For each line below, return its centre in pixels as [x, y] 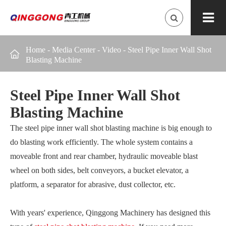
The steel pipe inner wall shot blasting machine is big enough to [111, 128]
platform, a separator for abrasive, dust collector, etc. [93, 184]
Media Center [74, 50]
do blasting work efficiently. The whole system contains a [101, 142]
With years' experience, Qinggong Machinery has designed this [110, 213]
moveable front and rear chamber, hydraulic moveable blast [104, 156]
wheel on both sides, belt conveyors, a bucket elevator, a [99, 170]
